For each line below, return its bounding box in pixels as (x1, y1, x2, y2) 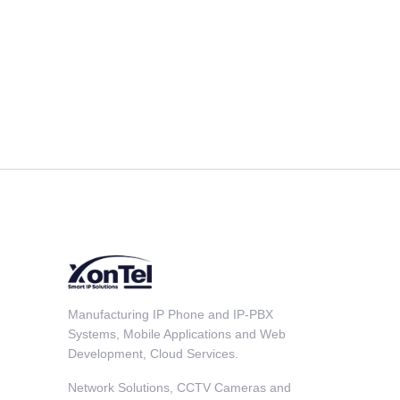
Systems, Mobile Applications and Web (68, 327, 286, 341)
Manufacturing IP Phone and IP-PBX (68, 307, 273, 321)
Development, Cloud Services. (68, 346, 238, 361)
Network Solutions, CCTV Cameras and (68, 380, 291, 395)
